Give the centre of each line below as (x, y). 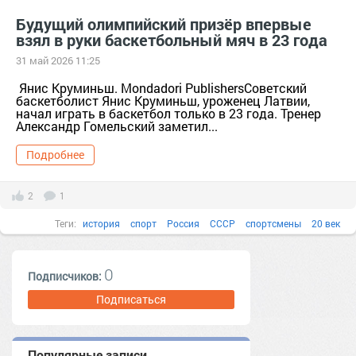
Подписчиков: (66, 276)
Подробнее (55, 155)
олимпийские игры (213, 251)
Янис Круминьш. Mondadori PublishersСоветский (161, 88)
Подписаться (131, 299)
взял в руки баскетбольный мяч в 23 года (172, 40)
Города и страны (262, 279)
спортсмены (273, 223)
